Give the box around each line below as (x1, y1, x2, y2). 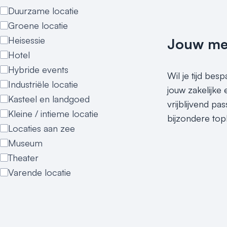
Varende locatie (8, 167, 71, 178)
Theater (8, 152, 39, 163)
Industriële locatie (8, 79, 78, 90)
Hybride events (8, 64, 68, 75)
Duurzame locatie (8, 5, 79, 16)
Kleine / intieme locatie (8, 108, 98, 119)
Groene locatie (8, 20, 68, 31)
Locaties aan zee (8, 123, 75, 134)
